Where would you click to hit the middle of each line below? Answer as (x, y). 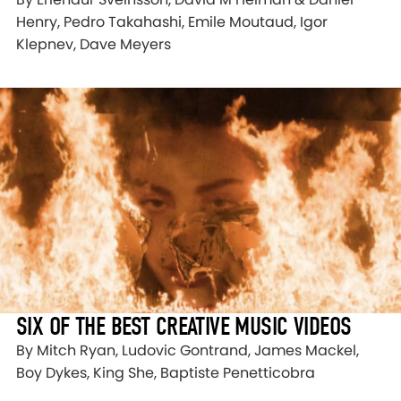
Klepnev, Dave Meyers (94, 44)
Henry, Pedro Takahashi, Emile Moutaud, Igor (172, 22)
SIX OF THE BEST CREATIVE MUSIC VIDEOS (184, 327)
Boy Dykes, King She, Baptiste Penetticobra (166, 373)
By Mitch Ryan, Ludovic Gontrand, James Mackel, (188, 351)
